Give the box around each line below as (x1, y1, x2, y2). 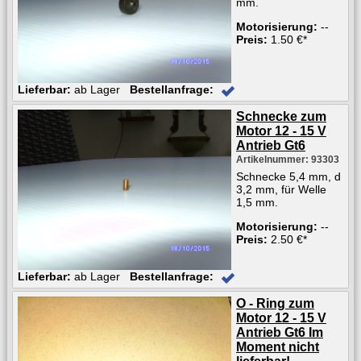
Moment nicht (236, 339, 319, 354)
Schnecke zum (236, 110, 326, 124)
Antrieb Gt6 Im (236, 325, 323, 339)
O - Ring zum (236, 296, 314, 310)
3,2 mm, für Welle (236, 183, 326, 197)
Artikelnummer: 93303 (236, 154, 339, 166)
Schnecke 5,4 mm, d (236, 170, 341, 184)
